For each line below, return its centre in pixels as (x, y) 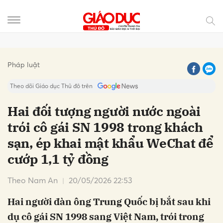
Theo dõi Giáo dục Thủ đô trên (51, 86)
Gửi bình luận (82, 52)
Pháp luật (24, 64)
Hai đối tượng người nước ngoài (104, 111)
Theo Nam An (33, 180)
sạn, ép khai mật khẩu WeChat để (111, 143)
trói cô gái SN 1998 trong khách (105, 127)
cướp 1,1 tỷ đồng (58, 159)
